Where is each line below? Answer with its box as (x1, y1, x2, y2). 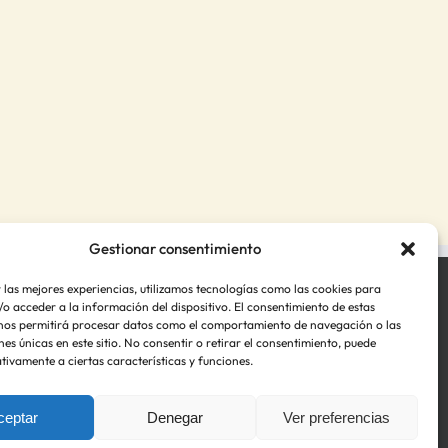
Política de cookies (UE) (174, 388, 318, 407)
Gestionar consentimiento (88, 239, 261, 258)
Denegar (146, 408, 203, 426)
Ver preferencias (283, 408, 391, 426)
